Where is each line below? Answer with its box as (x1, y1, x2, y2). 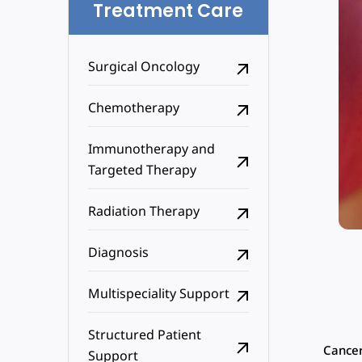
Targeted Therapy (87, 162, 196, 181)
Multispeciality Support (87, 286, 229, 305)
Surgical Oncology (87, 59, 200, 78)
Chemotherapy (87, 100, 179, 119)
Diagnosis (87, 245, 149, 263)
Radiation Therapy (87, 204, 200, 222)
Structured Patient (87, 327, 201, 346)
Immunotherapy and (87, 141, 215, 160)
